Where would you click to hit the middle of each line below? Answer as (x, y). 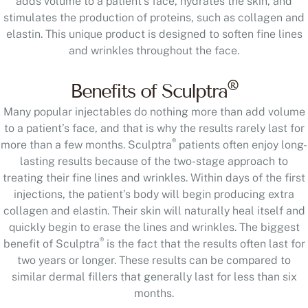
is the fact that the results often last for (204, 243)
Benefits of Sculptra (148, 91)
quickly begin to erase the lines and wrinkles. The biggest (154, 227)
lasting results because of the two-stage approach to (154, 161)
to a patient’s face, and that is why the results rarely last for (154, 128)
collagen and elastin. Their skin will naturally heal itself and (154, 210)
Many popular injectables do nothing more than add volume (154, 111)
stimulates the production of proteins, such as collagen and (154, 17)
